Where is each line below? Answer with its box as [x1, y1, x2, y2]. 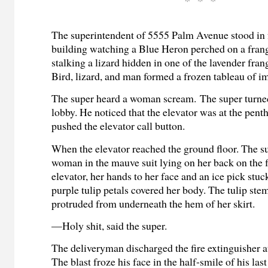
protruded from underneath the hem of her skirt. [51, 196, 255, 211]
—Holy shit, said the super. [51, 218, 167, 233]
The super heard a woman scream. [51, 91, 197, 106]
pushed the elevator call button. [51, 118, 185, 133]
